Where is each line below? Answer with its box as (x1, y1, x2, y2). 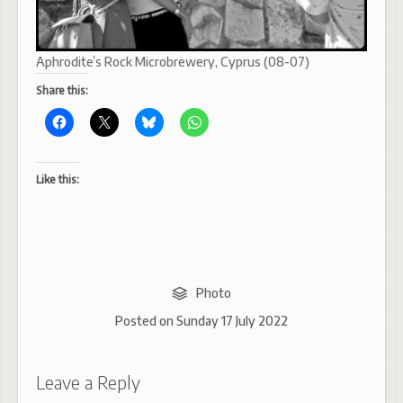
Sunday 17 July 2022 (176, 313, 288, 329)
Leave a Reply (36, 372, 140, 394)
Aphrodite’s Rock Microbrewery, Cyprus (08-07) (36, 54, 309, 70)
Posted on (115, 313, 176, 329)
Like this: (36, 173, 79, 187)
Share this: (36, 84, 88, 98)
